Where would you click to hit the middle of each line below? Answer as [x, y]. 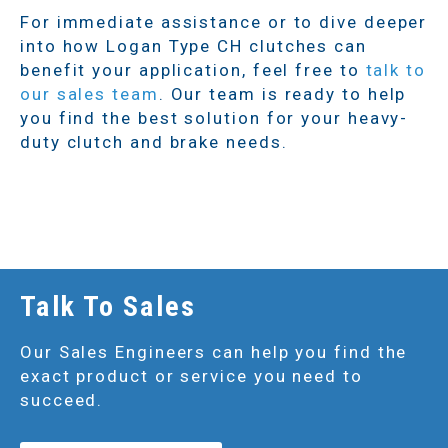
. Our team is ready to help [282, 93]
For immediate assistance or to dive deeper [224, 21]
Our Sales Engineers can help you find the [214, 351]
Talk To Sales [108, 306]
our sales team [89, 93]
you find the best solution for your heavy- [214, 117]
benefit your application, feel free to [193, 69]
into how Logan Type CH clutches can [193, 45]
